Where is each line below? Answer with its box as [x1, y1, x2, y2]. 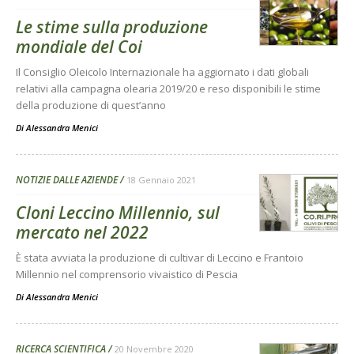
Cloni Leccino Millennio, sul [16, 201, 220, 224]
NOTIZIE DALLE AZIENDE [16, 173, 118, 186]
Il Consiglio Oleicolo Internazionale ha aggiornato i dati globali [16, 65, 309, 79]
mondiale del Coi [16, 36, 142, 58]
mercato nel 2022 [16, 221, 149, 243]
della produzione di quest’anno [16, 98, 166, 112]
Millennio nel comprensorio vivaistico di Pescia [16, 267, 238, 281]
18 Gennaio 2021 [126, 174, 196, 186]
